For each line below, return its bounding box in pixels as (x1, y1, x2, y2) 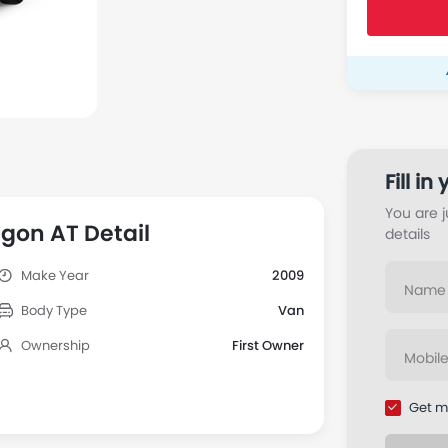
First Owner (232, 336, 304, 355)
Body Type (20, 301, 87, 320)
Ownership (20, 336, 90, 355)
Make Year (20, 266, 89, 285)
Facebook (377, 154, 425, 170)
